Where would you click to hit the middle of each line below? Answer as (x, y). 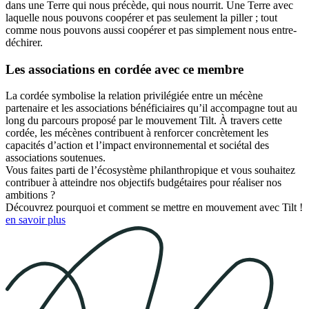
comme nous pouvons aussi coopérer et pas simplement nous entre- (151, 30)
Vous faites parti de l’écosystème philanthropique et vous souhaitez (150, 170)
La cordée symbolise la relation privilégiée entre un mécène (134, 96)
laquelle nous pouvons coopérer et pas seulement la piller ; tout (141, 17)
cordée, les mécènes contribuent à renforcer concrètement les (137, 133)
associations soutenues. (56, 158)
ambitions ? (30, 195)
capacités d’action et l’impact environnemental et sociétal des (137, 146)
